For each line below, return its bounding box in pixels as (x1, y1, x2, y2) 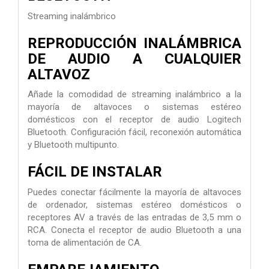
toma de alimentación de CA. (28, 237, 142, 248)
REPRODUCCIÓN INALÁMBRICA (28, 34, 241, 52)
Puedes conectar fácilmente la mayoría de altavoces (28, 186, 241, 198)
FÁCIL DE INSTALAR (28, 163, 162, 181)
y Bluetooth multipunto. (28, 139, 119, 151)
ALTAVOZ (28, 65, 90, 83)
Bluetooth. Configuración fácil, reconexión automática (28, 127, 241, 138)
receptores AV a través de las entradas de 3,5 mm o (28, 211, 241, 223)
